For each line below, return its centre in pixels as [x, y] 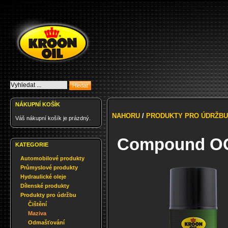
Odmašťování [46, 222]
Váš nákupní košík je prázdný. [53, 118]
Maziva [37, 213]
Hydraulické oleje [43, 177]
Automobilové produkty [52, 158]
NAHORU [126, 116]
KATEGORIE [32, 145]
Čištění [37, 204]
